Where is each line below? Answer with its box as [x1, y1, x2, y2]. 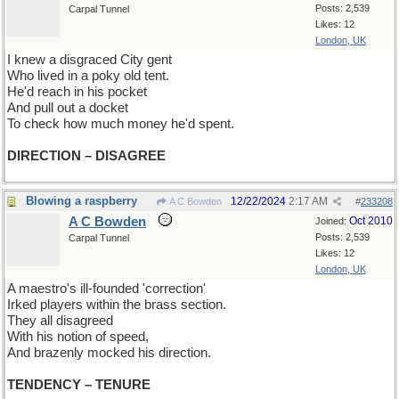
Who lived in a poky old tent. [7, 69, 169, 83]
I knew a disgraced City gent [7, 53, 172, 67]
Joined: [315, 216, 349, 226]
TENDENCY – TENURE [7, 378, 151, 392]
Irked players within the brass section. [7, 297, 226, 312]
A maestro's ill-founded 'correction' [7, 281, 206, 296]
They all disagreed [7, 313, 113, 328]
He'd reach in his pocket [7, 85, 147, 99]
